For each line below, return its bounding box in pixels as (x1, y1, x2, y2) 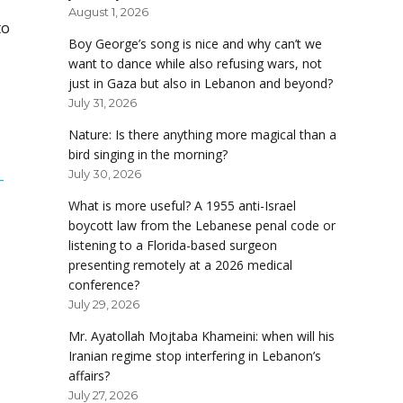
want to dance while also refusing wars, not (68, 55, 322, 73)
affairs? (68, 367, 110, 385)
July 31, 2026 (68, 95, 137, 111)
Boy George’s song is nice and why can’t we (68, 35, 322, 53)
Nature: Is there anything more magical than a (68, 126, 336, 144)
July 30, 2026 (68, 166, 141, 182)
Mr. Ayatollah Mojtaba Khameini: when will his (68, 327, 335, 345)
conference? (68, 276, 139, 294)
